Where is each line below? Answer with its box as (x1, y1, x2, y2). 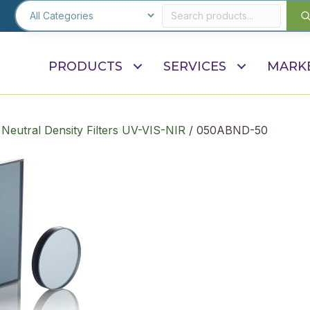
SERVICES (163, 59, 226, 74)
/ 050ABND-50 (185, 123, 268, 137)
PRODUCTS (48, 59, 122, 74)
